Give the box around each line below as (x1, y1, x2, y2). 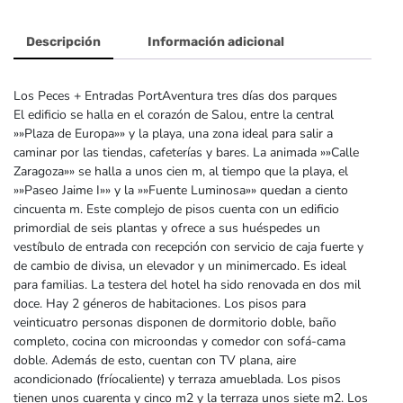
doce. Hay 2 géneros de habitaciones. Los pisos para (13, 294, 306, 312)
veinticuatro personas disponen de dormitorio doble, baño (13, 313, 336, 331)
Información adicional (148, 33, 284, 49)
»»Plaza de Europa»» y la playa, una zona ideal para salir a (13, 124, 333, 142)
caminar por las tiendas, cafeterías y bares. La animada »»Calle (13, 143, 359, 161)
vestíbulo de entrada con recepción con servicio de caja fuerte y (13, 237, 363, 255)
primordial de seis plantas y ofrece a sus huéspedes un (13, 219, 320, 237)
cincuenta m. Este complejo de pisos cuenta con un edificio (13, 200, 339, 218)
